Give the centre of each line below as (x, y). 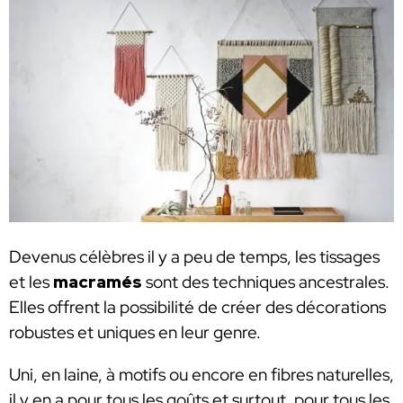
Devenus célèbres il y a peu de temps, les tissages (194, 256)
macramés (98, 282)
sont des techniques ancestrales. (266, 282)
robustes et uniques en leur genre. (135, 332)
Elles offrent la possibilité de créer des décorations (197, 307)
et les (31, 282)
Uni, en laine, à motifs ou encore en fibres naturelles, (201, 374)
